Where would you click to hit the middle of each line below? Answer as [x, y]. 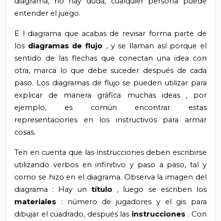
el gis [178, 202]
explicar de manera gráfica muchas [88, 95]
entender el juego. [47, 13]
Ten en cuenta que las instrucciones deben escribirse [110, 152]
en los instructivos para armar [145, 120]
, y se [117, 46]
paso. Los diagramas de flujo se [74, 83]
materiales [38, 202]
